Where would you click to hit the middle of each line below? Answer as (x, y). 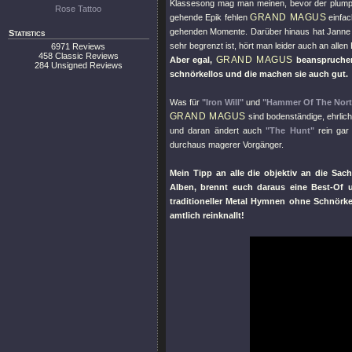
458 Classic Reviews (79, 56)
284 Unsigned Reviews (79, 65)
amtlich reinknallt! (207, 215)
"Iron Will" (223, 102)
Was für (186, 102)
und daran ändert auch (218, 130)
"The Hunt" (290, 130)
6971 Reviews (79, 46)
